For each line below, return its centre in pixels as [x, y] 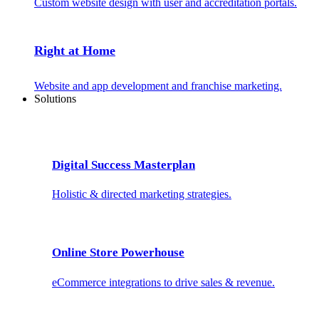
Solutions [55, 99]
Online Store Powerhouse [118, 253]
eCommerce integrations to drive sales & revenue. [163, 282]
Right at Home [75, 51]
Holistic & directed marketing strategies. [142, 194]
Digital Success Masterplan [124, 164]
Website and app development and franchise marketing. [158, 86]
